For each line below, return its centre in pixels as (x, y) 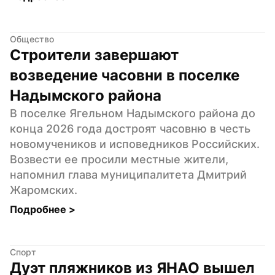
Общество (32, 39)
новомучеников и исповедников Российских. (135, 144)
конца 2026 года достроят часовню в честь (130, 128)
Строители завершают (94, 55)
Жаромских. (44, 190)
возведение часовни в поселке (125, 75)
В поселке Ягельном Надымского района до (133, 113)
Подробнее (39, 209)
